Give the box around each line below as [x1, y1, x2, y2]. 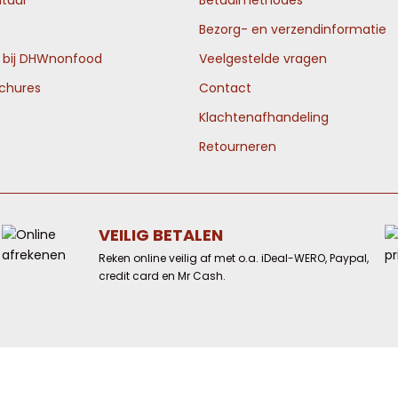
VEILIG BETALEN [98, 224, 223, 246]
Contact [199, 79, 251, 97]
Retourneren [199, 138, 276, 155]
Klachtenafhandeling [199, 108, 329, 126]
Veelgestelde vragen [199, 50, 327, 68]
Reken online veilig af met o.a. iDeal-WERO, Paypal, [98, 251, 369, 266]
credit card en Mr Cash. [98, 268, 226, 283]
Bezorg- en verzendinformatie [199, 20, 386, 38]
